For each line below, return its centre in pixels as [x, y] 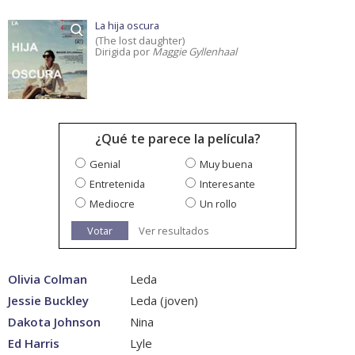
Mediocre [112, 204]
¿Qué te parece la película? [177, 139]
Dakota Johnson [54, 322]
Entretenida [117, 184]
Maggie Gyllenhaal [195, 52]
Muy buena [226, 164]
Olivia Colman [48, 279]
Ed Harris [34, 344]
